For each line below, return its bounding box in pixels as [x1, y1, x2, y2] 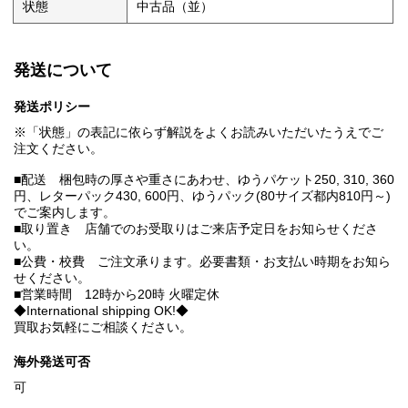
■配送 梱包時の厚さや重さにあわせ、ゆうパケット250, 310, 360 [14, 172, 394, 188]
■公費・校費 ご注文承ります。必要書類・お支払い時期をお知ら [14, 254, 391, 270]
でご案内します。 [14, 205, 116, 220]
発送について [14, 61, 112, 80]
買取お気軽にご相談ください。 [14, 320, 192, 335]
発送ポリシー [14, 99, 90, 115]
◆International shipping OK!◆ [14, 303, 189, 319]
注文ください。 [14, 141, 103, 157]
